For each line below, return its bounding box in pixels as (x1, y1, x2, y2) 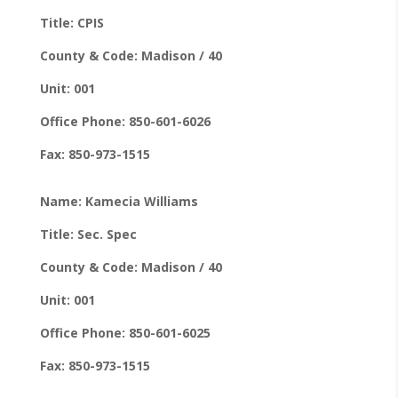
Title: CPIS (39, 13, 104, 31)
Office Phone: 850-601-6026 (39, 112, 211, 130)
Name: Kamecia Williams (39, 192, 198, 210)
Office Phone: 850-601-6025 (39, 323, 211, 341)
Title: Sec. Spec (39, 225, 137, 243)
